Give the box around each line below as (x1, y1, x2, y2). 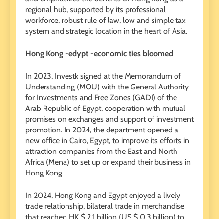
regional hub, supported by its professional (25, 4, 166, 14)
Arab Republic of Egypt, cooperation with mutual (25, 103, 185, 113)
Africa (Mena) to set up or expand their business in (25, 157, 191, 167)
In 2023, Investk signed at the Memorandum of (25, 71, 181, 81)
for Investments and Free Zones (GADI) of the (25, 92, 177, 102)
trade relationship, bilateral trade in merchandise (25, 201, 184, 211)
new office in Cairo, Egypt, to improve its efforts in (25, 135, 189, 145)
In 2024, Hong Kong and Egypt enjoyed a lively (25, 190, 180, 200)
